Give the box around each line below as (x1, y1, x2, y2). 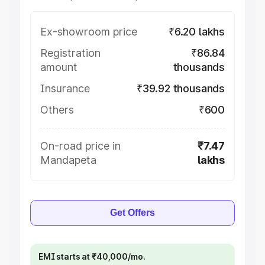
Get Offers (110, 208, 155, 218)
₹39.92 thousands (136, 82, 225, 95)
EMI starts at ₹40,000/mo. (38, 251, 146, 261)
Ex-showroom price (40, 25, 137, 38)
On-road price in (40, 140, 121, 152)
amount (40, 61, 77, 73)
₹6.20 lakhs (168, 25, 225, 38)
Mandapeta (40, 154, 96, 166)
